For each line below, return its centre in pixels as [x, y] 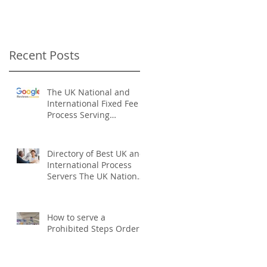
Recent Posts [44, 55]
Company [66, 126]
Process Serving [78, 115]
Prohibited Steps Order [93, 229]
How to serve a [76, 217]
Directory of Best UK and [96, 153]
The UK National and [89, 92]
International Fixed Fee [93, 103]
